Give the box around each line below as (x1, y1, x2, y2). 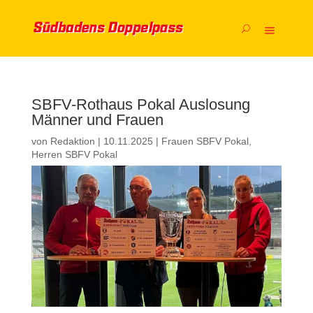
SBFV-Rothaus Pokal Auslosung (31, 96, 250, 113)
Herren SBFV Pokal (31, 149, 117, 160)
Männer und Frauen (31, 111, 163, 129)
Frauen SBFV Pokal (161, 136, 249, 147)
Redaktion (50, 136, 95, 147)
